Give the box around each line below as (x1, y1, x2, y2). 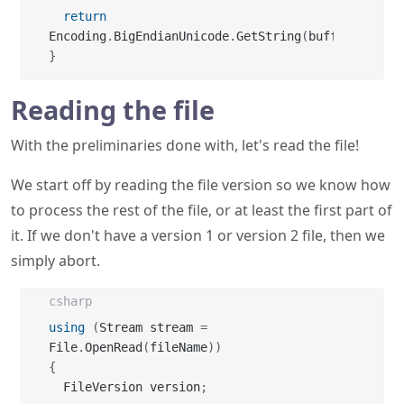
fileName (150, 340, 207, 354)
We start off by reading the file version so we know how (11, 175, 390, 195)
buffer (308, 29, 352, 43)
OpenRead (85, 340, 142, 354)
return (63, 9, 106, 23)
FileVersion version (63, 380, 200, 394)
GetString (236, 29, 301, 43)
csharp (49, 294, 92, 308)
